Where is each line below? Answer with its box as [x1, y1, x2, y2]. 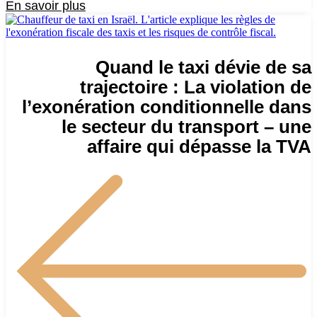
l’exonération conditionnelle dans [22, 96, 311, 117]
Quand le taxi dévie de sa [96, 56, 311, 78]
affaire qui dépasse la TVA [87, 135, 311, 157]
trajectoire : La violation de [80, 76, 311, 98]
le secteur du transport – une [62, 115, 311, 137]
